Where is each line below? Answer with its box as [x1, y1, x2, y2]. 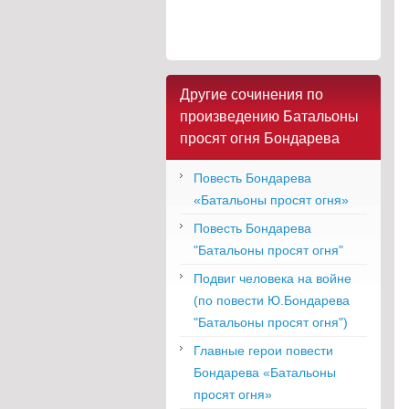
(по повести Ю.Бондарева [194, 292, 350, 308]
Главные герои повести [194, 342, 333, 358]
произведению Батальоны [180, 108, 359, 124]
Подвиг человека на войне [194, 270, 351, 286]
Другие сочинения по [180, 86, 323, 102]
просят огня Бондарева [180, 130, 340, 146]
